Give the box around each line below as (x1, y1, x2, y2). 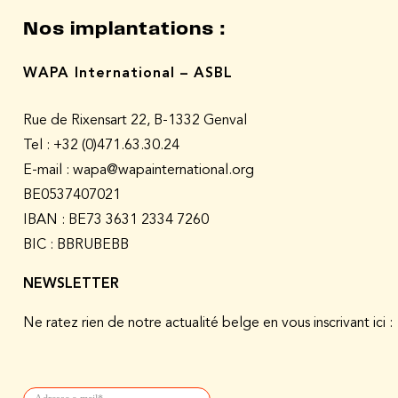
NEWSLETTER (23, 276, 119, 291)
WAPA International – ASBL (23, 66, 233, 81)
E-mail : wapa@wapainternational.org (23, 163, 254, 178)
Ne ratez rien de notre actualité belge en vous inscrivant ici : (23, 315, 393, 330)
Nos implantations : (23, 18, 227, 38)
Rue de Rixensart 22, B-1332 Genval (23, 113, 247, 128)
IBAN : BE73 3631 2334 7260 (23, 212, 209, 227)
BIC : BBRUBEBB (23, 237, 129, 252)
